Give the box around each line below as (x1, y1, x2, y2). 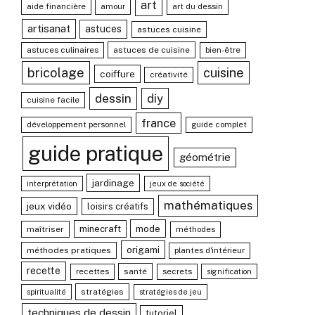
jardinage (92, 177, 135, 188)
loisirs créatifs (86, 201, 148, 212)
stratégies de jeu (139, 288, 202, 296)
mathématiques (163, 198, 252, 212)
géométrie (179, 151, 231, 163)
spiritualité (27, 288, 67, 296)
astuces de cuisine (113, 45, 191, 55)
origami (126, 244, 160, 255)
